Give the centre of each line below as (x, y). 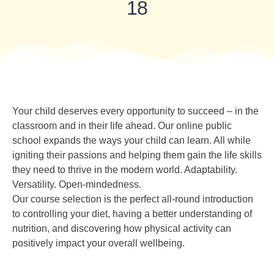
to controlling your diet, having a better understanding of (132, 214)
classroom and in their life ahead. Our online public (122, 126)
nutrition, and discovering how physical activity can (122, 228)
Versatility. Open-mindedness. (77, 184)
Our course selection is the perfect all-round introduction (133, 199)
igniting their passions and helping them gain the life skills (137, 155)
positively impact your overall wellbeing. (98, 243)
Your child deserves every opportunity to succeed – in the (135, 111)
